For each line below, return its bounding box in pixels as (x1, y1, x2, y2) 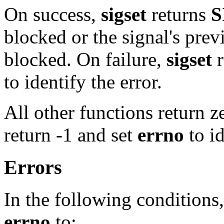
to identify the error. (4, 70, 162, 92)
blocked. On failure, (4, 48, 166, 70)
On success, (4, 3, 101, 25)
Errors (4, 155, 62, 178)
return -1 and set (4, 123, 137, 145)
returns (146, 3, 211, 25)
